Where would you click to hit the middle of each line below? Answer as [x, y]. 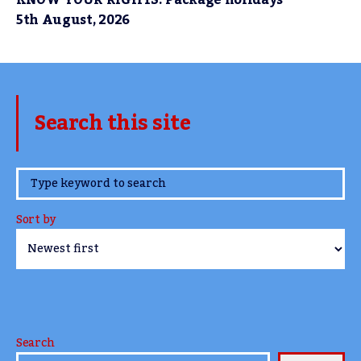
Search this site [112, 123]
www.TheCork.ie [120, 179]
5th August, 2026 [73, 20]
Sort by [36, 220]
